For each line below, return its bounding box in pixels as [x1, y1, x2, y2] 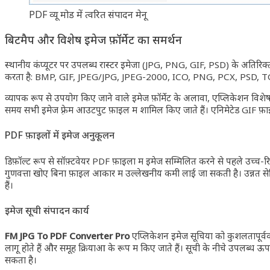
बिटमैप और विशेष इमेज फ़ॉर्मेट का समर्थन [5, 32, 182, 48]
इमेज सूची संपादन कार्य [5, 203, 89, 217]
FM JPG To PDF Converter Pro [5, 230, 130, 242]
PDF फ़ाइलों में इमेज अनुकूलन [5, 128, 115, 142]
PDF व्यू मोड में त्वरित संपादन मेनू [29, 7, 147, 21]
